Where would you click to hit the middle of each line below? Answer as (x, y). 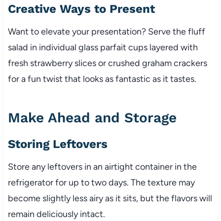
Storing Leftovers (57, 144)
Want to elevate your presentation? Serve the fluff (106, 31)
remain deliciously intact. (56, 214)
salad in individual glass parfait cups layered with (103, 47)
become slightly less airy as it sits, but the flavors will (110, 198)
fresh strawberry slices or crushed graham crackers (107, 63)
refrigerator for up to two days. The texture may (101, 182)
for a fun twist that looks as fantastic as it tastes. (102, 79)
